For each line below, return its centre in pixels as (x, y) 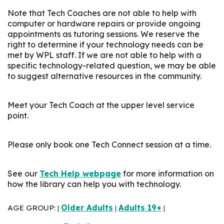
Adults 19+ (140, 207)
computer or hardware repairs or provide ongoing (104, 23)
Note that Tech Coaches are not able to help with (102, 13)
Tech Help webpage (80, 173)
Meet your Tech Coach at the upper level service (101, 105)
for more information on (167, 173)
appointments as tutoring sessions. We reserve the (103, 34)
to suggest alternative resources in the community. (105, 76)
